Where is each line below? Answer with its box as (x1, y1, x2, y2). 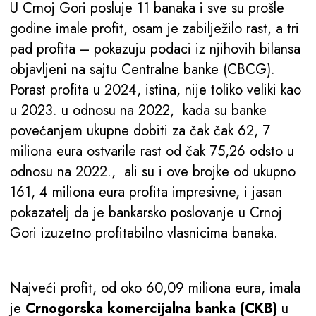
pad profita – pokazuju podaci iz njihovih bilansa (10, 39, 300, 60)
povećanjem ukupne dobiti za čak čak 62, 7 (10, 121, 270, 142)
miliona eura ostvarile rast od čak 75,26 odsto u (10, 141, 294, 162)
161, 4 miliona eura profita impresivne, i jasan (10, 182, 282, 203)
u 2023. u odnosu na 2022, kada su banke (10, 100, 267, 121)
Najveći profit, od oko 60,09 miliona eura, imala (10, 278, 300, 299)
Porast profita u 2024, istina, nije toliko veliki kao (10, 80, 301, 101)
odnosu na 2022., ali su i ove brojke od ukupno (10, 162, 296, 183)
